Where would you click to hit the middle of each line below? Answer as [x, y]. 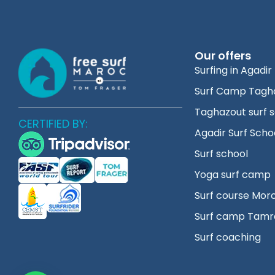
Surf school [221, 154]
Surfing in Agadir [233, 71]
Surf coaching [227, 238]
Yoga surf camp [232, 175]
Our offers [223, 56]
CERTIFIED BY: [53, 123]
